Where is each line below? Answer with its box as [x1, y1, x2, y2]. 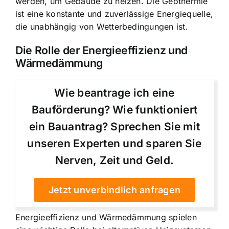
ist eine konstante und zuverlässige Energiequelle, [15, 8, 213, 19]
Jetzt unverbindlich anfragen [48, 184, 181, 195]
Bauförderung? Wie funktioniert [31, 103, 198, 116]
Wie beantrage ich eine [54, 86, 175, 99]
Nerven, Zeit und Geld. [55, 153, 174, 167]
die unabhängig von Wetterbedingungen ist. [15, 21, 188, 32]
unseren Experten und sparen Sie [27, 136, 202, 150]
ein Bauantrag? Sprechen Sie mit [29, 120, 200, 133]
